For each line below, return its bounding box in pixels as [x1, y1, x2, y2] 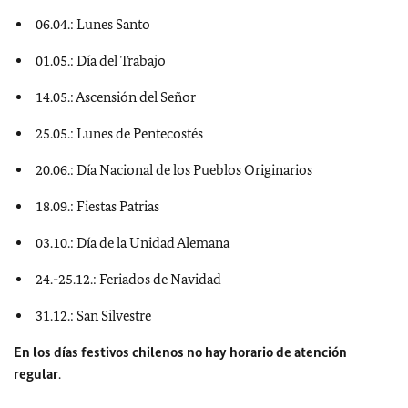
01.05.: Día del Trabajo [36, 52, 166, 69]
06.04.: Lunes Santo [36, 15, 150, 33]
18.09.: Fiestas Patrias [36, 198, 159, 215]
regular [14, 365, 58, 382]
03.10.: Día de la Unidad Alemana [36, 234, 229, 251]
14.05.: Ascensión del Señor [36, 88, 196, 106]
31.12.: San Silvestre [36, 307, 151, 324]
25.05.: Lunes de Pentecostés [36, 125, 203, 142]
